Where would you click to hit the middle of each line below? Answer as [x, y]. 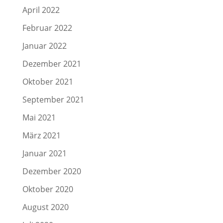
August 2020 [45, 207]
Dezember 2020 [52, 171]
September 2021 [53, 99]
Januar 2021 [44, 153]
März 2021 [41, 135]
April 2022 [41, 10]
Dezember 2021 [52, 63]
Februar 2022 [47, 28]
